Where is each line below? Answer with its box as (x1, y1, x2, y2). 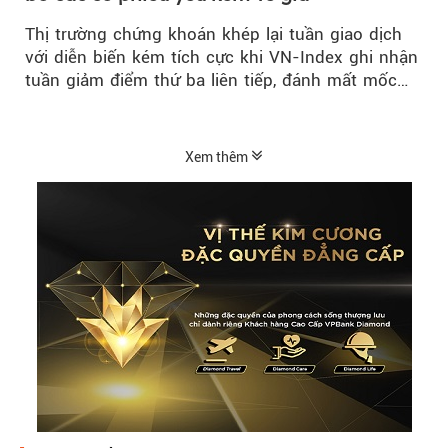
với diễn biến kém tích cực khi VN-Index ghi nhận (25, 46, 418, 67)
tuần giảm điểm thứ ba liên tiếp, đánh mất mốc (25, 69, 397, 90)
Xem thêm (185, 148, 251, 165)
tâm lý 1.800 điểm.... (25, 92, 189, 113)
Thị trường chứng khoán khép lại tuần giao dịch (25, 23, 402, 44)
